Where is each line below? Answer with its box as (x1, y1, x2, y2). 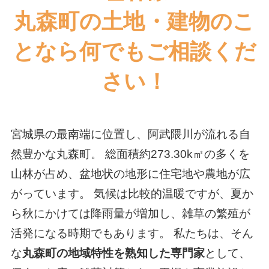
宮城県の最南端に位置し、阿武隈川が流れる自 (10, 127, 250, 141)
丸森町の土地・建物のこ (14, 9, 255, 34)
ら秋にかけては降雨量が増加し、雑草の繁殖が (10, 207, 250, 220)
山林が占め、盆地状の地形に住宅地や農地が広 (10, 167, 250, 180)
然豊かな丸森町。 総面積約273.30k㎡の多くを (10, 147, 250, 160)
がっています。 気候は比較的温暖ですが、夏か (10, 187, 253, 200)
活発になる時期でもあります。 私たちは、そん (10, 226, 253, 240)
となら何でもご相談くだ (12, 39, 257, 64)
